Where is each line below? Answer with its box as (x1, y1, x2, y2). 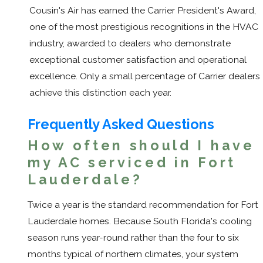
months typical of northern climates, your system (28, 248, 238, 260)
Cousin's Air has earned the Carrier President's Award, (29, 4, 256, 16)
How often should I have (28, 137, 255, 153)
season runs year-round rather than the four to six (28, 232, 239, 244)
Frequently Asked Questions (28, 116, 214, 132)
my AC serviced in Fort (28, 154, 236, 170)
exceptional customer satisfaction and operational (29, 53, 247, 65)
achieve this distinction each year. (29, 86, 171, 98)
